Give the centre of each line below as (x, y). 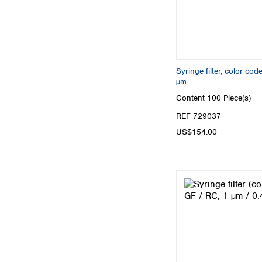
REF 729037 (199, 116)
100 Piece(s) (229, 98)
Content (192, 98)
